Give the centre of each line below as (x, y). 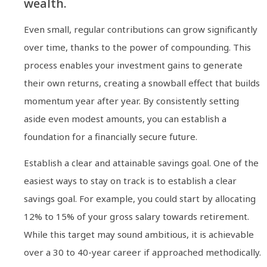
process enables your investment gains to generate (133, 65)
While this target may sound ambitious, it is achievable (139, 235)
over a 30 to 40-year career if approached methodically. (142, 252)
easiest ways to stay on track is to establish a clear (130, 181)
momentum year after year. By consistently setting (131, 101)
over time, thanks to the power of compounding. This (137, 47)
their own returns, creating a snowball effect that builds (142, 83)
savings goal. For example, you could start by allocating (140, 199)
